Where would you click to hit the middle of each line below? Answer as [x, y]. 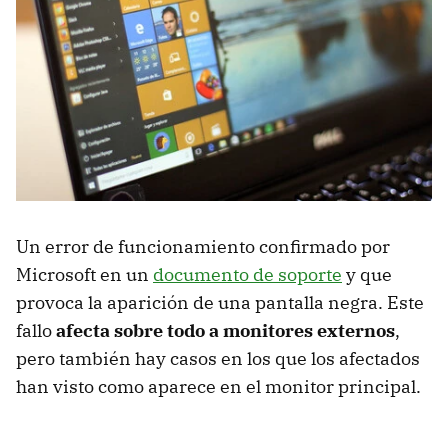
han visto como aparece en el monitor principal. [218, 386]
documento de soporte [247, 274]
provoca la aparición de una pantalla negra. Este [220, 302]
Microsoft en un [84, 274]
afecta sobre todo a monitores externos [225, 330]
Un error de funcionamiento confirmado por [203, 246]
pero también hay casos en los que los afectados [218, 358]
